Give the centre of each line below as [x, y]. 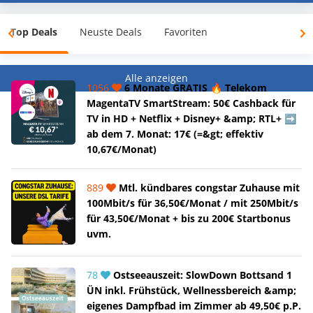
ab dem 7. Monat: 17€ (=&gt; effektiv [175, 133]
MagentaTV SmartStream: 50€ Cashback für [191, 103]
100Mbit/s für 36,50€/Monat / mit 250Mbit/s [192, 203]
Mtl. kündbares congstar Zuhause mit [208, 187]
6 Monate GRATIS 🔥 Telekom [194, 87]
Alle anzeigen [156, 78]
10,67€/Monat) [122, 149]
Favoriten [186, 31]
